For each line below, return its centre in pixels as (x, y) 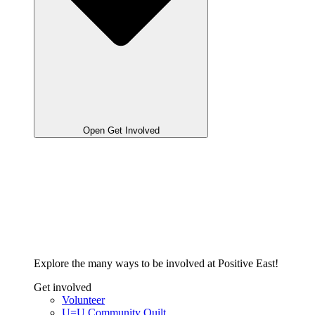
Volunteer (83, 300)
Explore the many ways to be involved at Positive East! (156, 264)
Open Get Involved (121, 131)
